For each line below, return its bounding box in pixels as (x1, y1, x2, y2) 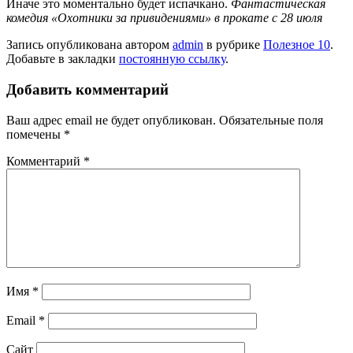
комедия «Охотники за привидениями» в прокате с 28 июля (6, 11, 322, 25)
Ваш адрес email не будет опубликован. (6, 113, 216, 127)
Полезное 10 (263, 38, 330, 52)
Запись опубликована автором (6, 38, 173, 52)
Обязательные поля (219, 113, 323, 127)
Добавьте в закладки (6, 52, 119, 66)
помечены (6, 127, 64, 141)
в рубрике (203, 38, 263, 52)
